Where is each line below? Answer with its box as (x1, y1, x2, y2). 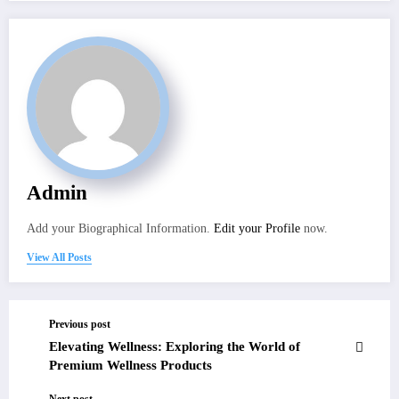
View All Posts (27, 251, 92, 265)
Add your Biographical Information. (27, 222, 214, 236)
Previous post (49, 318, 110, 331)
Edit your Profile (214, 222, 300, 236)
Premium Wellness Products (49, 358, 212, 373)
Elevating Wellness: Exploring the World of (49, 339, 300, 354)
